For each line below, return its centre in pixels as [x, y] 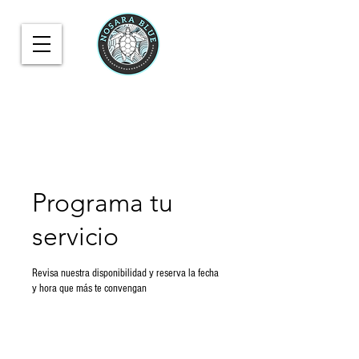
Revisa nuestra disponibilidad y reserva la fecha [125, 273]
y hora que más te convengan [89, 288]
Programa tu [103, 203]
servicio [75, 236]
